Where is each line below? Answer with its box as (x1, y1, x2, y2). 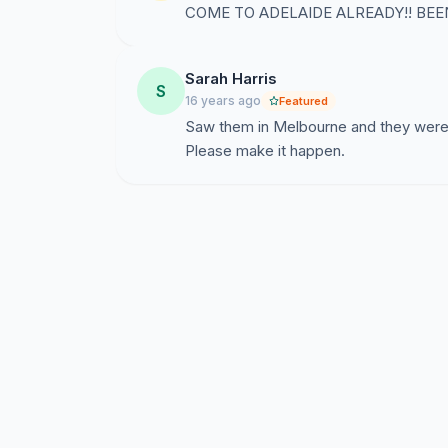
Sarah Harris (185, 69, 277, 88)
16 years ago (185, 93, 261, 108)
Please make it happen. (185, 141, 345, 160)
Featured (279, 94, 328, 108)
